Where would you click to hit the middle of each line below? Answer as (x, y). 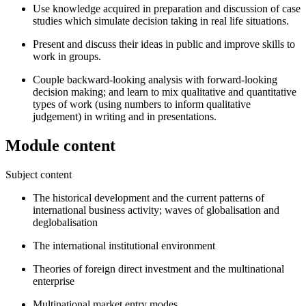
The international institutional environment (124, 246)
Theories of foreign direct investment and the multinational (158, 269)
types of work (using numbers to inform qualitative (142, 105)
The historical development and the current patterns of (149, 198)
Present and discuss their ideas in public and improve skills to (164, 44)
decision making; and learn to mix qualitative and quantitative (165, 92)
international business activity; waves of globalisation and (156, 210)
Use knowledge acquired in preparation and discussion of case (167, 9)
